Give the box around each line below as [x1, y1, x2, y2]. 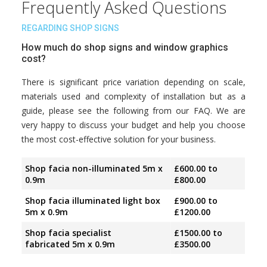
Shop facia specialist [25, 227, 111, 238]
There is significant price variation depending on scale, [21, 76, 246, 88]
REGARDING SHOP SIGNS [21, 23, 119, 33]
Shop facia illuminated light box [25, 195, 160, 206]
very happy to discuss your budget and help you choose [21, 119, 246, 131]
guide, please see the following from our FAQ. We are [21, 105, 246, 116]
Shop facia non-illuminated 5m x [25, 163, 163, 174]
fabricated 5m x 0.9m [25, 238, 115, 250]
